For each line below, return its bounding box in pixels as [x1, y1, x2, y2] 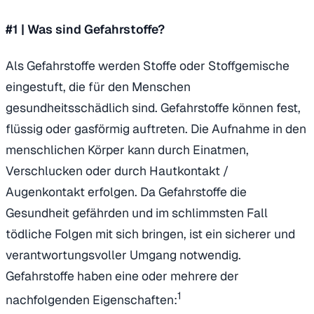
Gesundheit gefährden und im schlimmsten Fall [6, 205, 268, 221]
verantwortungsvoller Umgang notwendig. [6, 247, 241, 264]
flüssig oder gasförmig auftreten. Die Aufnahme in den [6, 121, 306, 137]
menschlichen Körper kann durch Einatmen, [6, 142, 249, 158]
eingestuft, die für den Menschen [6, 78, 191, 95]
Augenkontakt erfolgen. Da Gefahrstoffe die [6, 184, 247, 200]
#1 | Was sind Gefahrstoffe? [6, 21, 165, 38]
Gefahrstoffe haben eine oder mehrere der [6, 268, 239, 285]
